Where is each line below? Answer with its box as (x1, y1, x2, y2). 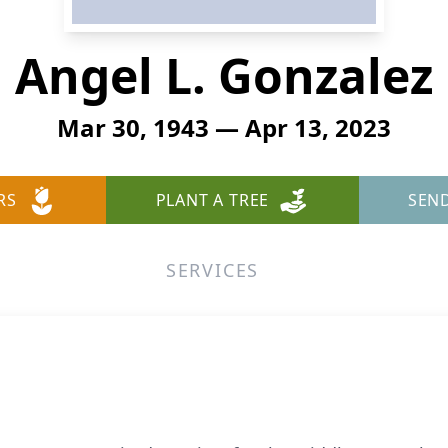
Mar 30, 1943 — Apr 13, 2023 (57, 111, 391, 144)
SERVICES (165, 258, 260, 282)
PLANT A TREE (155, 189, 270, 211)
